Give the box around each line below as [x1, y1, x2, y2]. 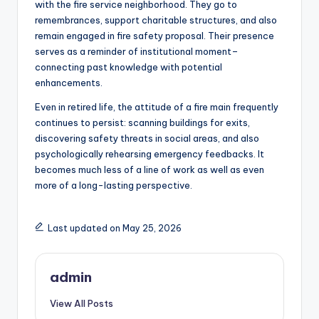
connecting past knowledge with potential [35, 61, 222, 73]
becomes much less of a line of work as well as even [35, 164, 264, 176]
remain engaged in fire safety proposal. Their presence [35, 30, 274, 42]
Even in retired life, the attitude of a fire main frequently [35, 101, 278, 113]
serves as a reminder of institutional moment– [35, 46, 239, 58]
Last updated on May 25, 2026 [47, 223, 182, 234]
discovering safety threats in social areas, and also [35, 132, 259, 145]
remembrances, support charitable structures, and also [35, 14, 277, 26]
